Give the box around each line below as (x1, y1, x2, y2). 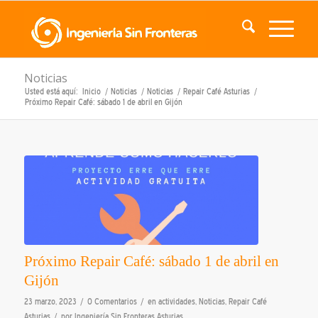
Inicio (82, 87, 101, 97)
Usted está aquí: (24, 87, 78, 97)
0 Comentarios (87, 297, 137, 307)
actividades (158, 297, 195, 307)
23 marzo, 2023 (23, 297, 77, 307)
